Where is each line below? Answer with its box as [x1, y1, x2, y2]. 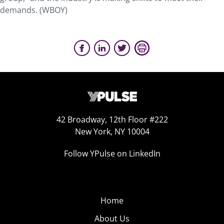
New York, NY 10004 [74, 126, 149, 137]
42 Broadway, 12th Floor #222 [56, 114, 168, 125]
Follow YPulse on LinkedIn [63, 148, 160, 159]
